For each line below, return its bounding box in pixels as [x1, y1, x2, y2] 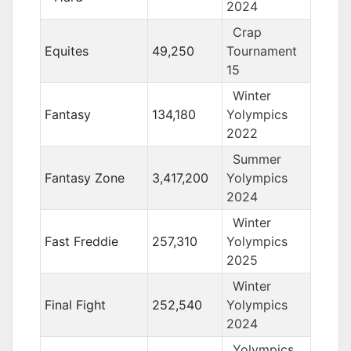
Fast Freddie [44, 233, 118, 249]
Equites [44, 43, 89, 59]
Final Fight [44, 297, 106, 313]
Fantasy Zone [44, 170, 125, 186]
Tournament [226, 43, 297, 59]
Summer [232, 151, 281, 167]
